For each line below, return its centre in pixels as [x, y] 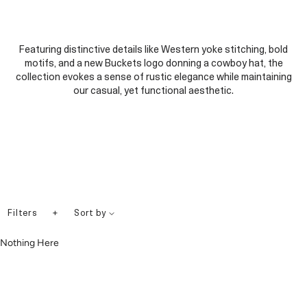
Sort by [91, 214]
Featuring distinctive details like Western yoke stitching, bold [153, 50]
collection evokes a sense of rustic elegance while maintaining [153, 77]
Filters [23, 213]
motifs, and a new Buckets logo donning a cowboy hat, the [153, 64]
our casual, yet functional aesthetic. [153, 91]
